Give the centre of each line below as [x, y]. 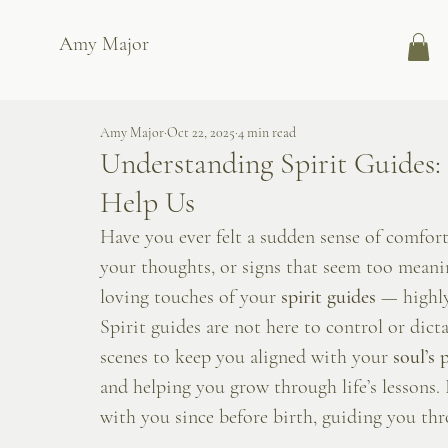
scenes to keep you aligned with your [246, 357]
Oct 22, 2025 [201, 132]
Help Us [147, 203]
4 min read [267, 132]
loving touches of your [190, 297]
